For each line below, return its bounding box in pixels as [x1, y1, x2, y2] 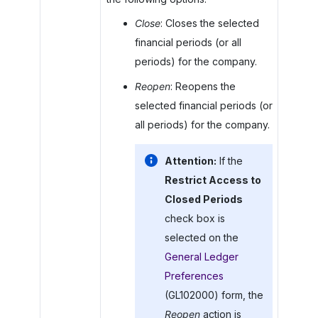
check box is [164, 212, 225, 224]
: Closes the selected [160, 17, 259, 29]
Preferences [164, 270, 224, 282]
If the [216, 155, 243, 167]
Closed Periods [164, 193, 243, 205]
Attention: [164, 155, 216, 167]
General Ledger [164, 251, 238, 263]
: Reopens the [170, 79, 236, 92]
